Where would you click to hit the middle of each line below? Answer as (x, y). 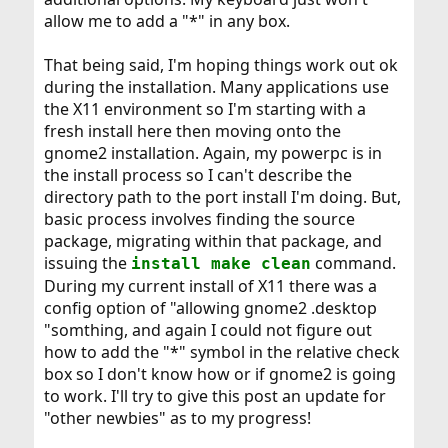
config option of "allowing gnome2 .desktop (210, 308)
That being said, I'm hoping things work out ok (220, 65)
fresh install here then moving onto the (192, 131)
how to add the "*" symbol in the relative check (221, 352)
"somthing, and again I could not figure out (207, 330)
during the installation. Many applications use (216, 87)
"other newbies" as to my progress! (177, 418)
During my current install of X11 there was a (210, 286)
